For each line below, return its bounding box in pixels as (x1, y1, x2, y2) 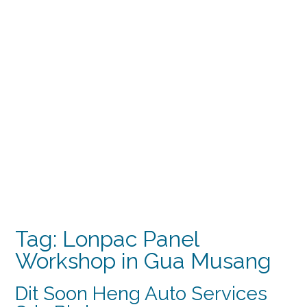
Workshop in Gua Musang (15, 248, 271, 273)
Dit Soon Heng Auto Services (15, 282, 267, 305)
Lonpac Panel (62, 226, 199, 251)
